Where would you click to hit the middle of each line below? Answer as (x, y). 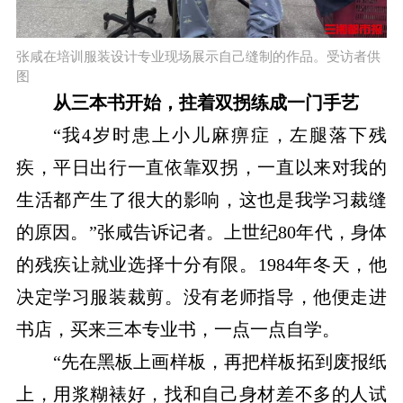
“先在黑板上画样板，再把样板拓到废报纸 (220, 362)
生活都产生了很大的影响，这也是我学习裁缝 (201, 200)
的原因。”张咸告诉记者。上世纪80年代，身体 (201, 233)
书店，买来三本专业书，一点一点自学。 (178, 330)
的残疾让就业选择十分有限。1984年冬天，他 (201, 265)
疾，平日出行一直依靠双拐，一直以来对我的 (201, 168)
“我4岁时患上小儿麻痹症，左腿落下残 (220, 135)
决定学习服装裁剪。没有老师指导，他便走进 (201, 297)
